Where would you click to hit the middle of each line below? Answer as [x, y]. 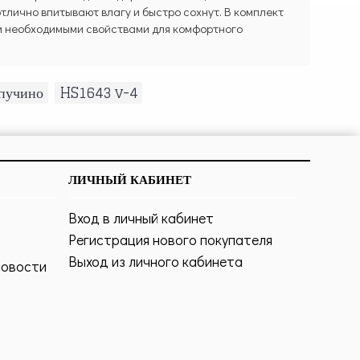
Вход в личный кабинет [141, 218]
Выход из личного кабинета [155, 262]
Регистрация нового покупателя [170, 240]
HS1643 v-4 [98, 93]
